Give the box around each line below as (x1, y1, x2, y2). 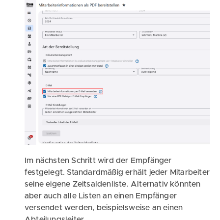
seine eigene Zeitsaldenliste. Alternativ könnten (25, 180, 201, 189)
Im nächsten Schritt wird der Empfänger (25, 157, 172, 165)
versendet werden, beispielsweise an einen (25, 204, 183, 212)
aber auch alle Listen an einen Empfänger (25, 192, 177, 200)
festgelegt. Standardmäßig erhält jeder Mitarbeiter (25, 168, 210, 177)
